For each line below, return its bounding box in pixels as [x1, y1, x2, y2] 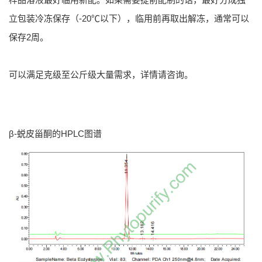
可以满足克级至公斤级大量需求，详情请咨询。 [9, 70, 193, 80]
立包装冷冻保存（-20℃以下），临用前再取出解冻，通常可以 [9, 13, 249, 24]
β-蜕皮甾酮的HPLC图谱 [9, 129, 102, 139]
